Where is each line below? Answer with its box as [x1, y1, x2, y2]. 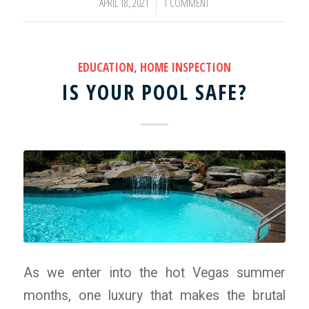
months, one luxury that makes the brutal [23, 287, 286, 303]
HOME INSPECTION [139, 58, 231, 75]
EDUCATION [77, 58, 134, 75]
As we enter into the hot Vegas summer [23, 264, 286, 281]
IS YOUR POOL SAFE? [61, 77, 248, 106]
